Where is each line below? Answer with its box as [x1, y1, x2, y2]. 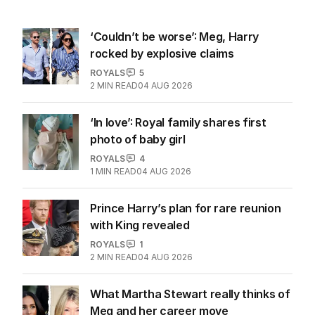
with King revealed [90, 217, 190, 232]
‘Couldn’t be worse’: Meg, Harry [90, 29, 259, 44]
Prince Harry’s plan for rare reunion [90, 200, 281, 215]
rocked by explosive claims [90, 46, 234, 60]
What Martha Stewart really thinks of [90, 286, 290, 301]
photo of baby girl [90, 131, 186, 146]
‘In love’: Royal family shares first [90, 115, 266, 129]
